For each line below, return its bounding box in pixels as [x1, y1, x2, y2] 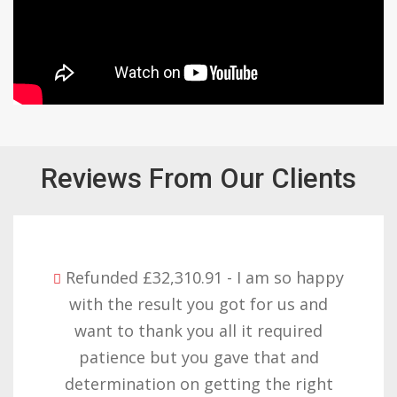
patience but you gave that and [78, 346, 319, 368]
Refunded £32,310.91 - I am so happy [66, 266, 344, 288]
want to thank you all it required [74, 319, 323, 341]
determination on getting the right [64, 372, 333, 394]
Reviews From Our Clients [41, 161, 356, 195]
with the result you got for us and [69, 292, 328, 315]
